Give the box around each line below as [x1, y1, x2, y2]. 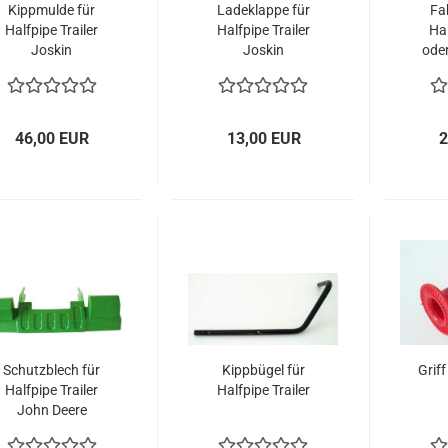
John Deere [16, 402, 87, 418]
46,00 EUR [14, 129, 89, 148]
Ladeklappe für [216, 2, 310, 18]
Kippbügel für [221, 362, 305, 378]
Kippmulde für [8, 2, 95, 18]
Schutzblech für [3, 362, 100, 378]
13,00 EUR [226, 129, 301, 148]
